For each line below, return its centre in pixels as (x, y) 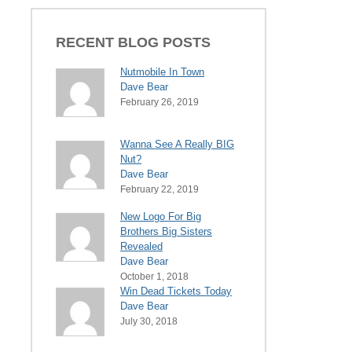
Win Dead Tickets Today (176, 291)
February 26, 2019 (159, 102)
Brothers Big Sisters (166, 231)
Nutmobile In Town (162, 71)
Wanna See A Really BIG (177, 144)
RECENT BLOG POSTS (133, 42)
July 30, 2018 (149, 321)
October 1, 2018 (154, 276)
